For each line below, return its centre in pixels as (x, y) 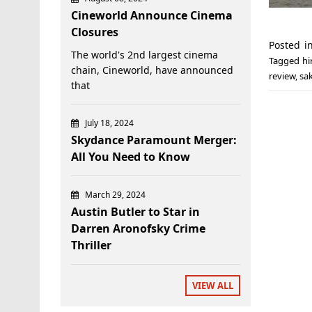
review (282, 76)
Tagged (285, 61)
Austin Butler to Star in (135, 211)
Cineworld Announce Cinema (152, 15)
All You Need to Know (131, 156)
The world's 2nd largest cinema (145, 54)
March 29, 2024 (115, 194)
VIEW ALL (213, 285)
